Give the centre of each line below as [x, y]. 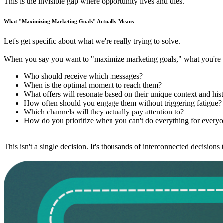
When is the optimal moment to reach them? [93, 85]
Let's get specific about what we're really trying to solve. [92, 41]
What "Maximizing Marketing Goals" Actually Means [69, 21]
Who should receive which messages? [83, 76]
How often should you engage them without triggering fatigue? [123, 103]
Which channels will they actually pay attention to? [104, 111]
